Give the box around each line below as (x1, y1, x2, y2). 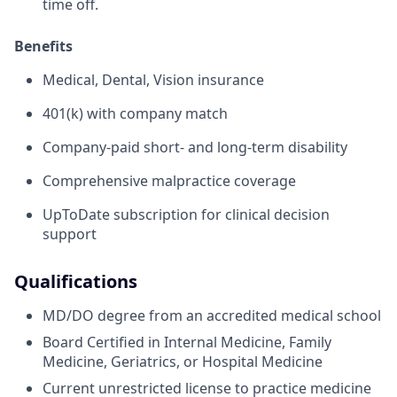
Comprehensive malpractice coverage (43, 171, 296, 191)
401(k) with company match (43, 104, 228, 124)
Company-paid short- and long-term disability (43, 137, 347, 158)
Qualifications (14, 269, 137, 294)
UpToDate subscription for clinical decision (43, 205, 330, 225)
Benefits (14, 36, 73, 57)
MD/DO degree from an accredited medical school (43, 306, 381, 326)
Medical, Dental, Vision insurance (43, 70, 264, 90)
